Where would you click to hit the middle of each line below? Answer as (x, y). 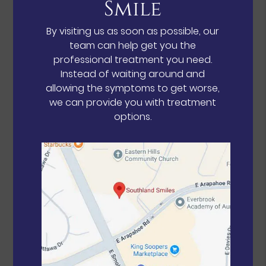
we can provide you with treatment (133, 103)
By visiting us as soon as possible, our (133, 31)
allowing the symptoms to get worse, (133, 88)
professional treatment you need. (133, 60)
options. (133, 117)
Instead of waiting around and (133, 74)
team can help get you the (133, 46)
